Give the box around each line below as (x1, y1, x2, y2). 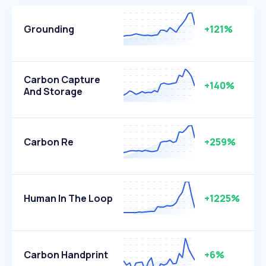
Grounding (24, 23, 74, 36)
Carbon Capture (24, 73, 100, 86)
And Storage (24, 85, 83, 98)
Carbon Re (24, 135, 74, 148)
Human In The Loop (24, 192, 113, 205)
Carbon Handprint (24, 248, 108, 261)
